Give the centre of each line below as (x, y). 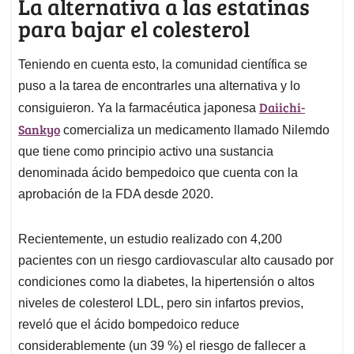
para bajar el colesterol (134, 29)
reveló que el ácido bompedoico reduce (129, 325)
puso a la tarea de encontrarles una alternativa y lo (159, 86)
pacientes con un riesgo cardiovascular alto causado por (176, 261)
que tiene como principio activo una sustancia (146, 152)
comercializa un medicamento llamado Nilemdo (195, 130)
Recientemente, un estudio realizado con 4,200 (150, 239)
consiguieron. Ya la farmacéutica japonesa (139, 108)
